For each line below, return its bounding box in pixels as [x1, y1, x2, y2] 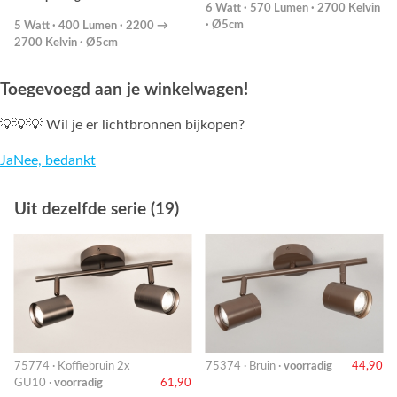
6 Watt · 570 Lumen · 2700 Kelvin [206, 3, 380, 14]
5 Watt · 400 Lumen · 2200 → [14, 20, 168, 32]
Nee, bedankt [13, 153, 96, 168]
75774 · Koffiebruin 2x [14, 361, 129, 372]
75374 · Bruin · [206, 361, 284, 372]
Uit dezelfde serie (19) [14, 201, 179, 219]
